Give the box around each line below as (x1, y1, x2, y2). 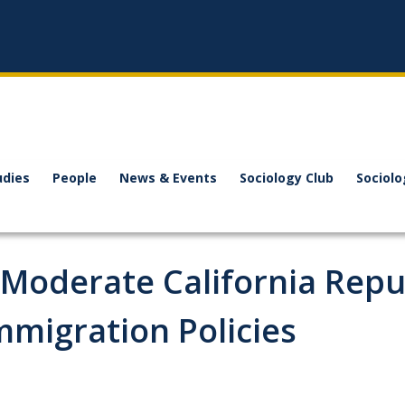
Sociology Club (240, 169, 334, 186)
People (52, 169, 97, 186)
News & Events (119, 169, 217, 186)
